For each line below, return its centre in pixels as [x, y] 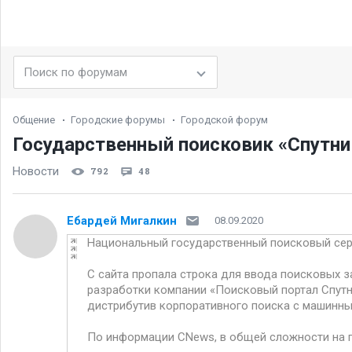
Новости [36, 171]
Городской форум [224, 120]
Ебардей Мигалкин [122, 220]
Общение [34, 120]
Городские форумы [118, 120]
